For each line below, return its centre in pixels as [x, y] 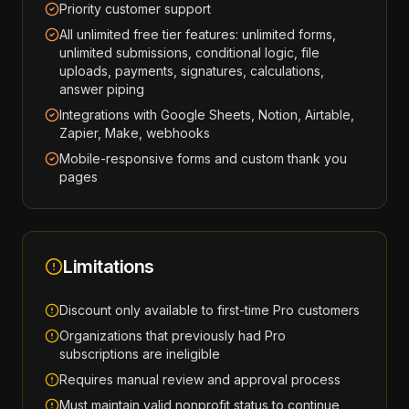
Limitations [109, 267]
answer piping [102, 89]
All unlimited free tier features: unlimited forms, [198, 34]
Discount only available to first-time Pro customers [210, 310]
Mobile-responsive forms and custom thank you [203, 158]
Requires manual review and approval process [200, 379]
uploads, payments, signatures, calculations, [192, 71]
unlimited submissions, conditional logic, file [189, 52]
